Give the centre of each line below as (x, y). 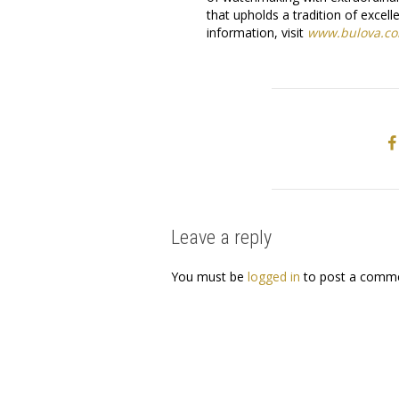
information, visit (257, 32)
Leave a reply (221, 237)
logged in (274, 276)
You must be (209, 276)
